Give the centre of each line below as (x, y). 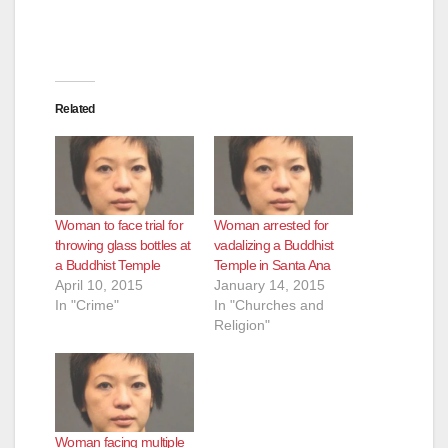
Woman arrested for (271, 225)
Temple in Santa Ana (272, 265)
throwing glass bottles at (123, 245)
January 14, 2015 (269, 285)
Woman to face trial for (119, 225)
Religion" (242, 325)
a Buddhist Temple (108, 265)
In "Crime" (87, 305)
